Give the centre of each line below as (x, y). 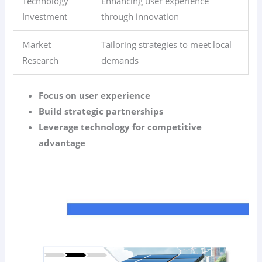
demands (120, 60)
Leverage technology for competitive (120, 127)
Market (37, 44)
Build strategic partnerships (101, 111)
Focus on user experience (95, 95)
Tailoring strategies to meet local (167, 44)
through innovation (140, 16)
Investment (45, 16)
